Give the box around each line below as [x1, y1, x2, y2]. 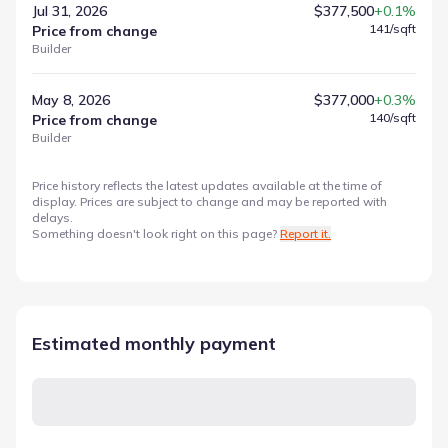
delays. [32, 209, 73, 225]
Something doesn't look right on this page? [32, 225, 277, 241]
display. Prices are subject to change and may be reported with [32, 193, 387, 209]
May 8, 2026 [32, 90, 110, 109]
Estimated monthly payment [32, 331, 276, 355]
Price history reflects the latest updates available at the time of [32, 177, 382, 193]
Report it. [280, 225, 331, 241]
